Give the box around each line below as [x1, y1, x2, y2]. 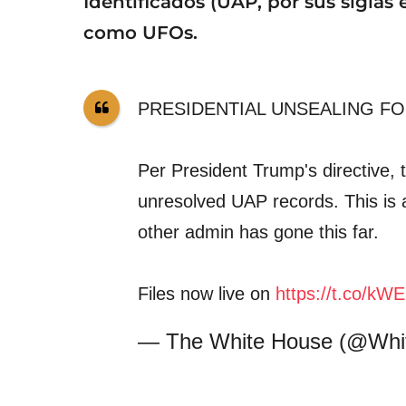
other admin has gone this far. [138, 221, 379, 242]
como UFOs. [83, 21, 198, 43]
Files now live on [138, 283, 275, 304]
